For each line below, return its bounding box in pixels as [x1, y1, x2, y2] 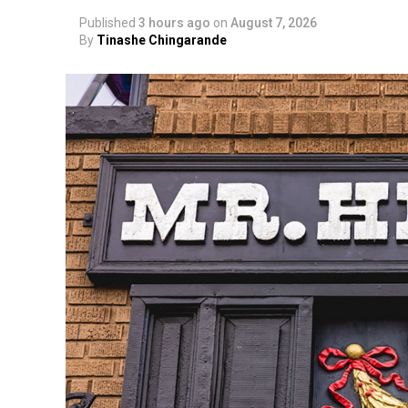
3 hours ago [138, 15, 210, 30]
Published [79, 15, 136, 30]
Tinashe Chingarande [97, 32, 227, 47]
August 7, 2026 [230, 15, 317, 30]
